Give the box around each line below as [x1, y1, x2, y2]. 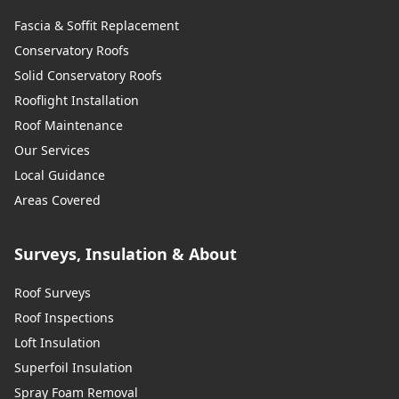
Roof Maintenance [14, 116, 123, 134]
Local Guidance [14, 166, 105, 183]
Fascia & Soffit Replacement [14, 16, 179, 34]
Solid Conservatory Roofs [14, 66, 162, 84]
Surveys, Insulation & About [14, 242, 237, 265]
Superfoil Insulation [14, 358, 133, 376]
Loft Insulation [14, 333, 101, 351]
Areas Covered [14, 191, 101, 208]
